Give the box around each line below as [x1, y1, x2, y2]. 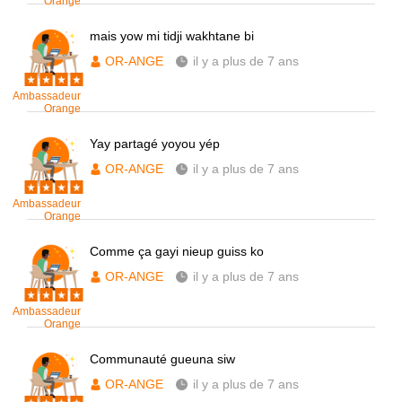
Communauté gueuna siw [90, 352, 235, 366]
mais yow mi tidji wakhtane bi [90, 29, 254, 43]
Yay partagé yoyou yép [90, 136, 220, 151]
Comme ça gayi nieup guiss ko [90, 244, 264, 258]
